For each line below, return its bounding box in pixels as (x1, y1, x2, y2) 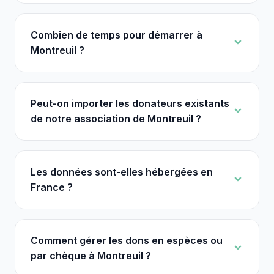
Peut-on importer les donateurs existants (31, 97, 229, 109)
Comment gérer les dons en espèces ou (31, 234, 223, 246)
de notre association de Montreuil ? (31, 113, 201, 125)
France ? (31, 181, 73, 193)
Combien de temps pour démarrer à (31, 29, 202, 41)
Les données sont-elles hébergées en (31, 166, 213, 178)
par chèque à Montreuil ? (31, 250, 151, 262)
